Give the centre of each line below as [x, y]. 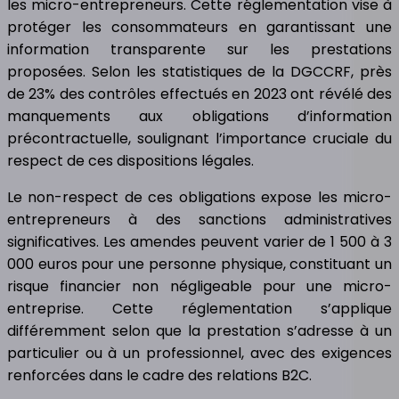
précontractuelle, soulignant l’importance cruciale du [199, 138]
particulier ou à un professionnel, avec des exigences [199, 353]
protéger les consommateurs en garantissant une [199, 27]
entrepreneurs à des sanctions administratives [199, 219]
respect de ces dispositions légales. [130, 160]
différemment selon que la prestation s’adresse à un [199, 330]
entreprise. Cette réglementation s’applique [199, 308]
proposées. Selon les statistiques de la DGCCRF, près [199, 71]
